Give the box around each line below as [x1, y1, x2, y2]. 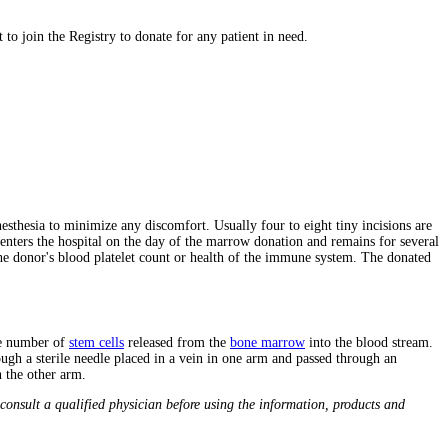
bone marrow [230, 335, 305, 351]
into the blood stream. [305, 335, 433, 351]
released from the [124, 335, 230, 351]
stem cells [69, 335, 124, 351]
